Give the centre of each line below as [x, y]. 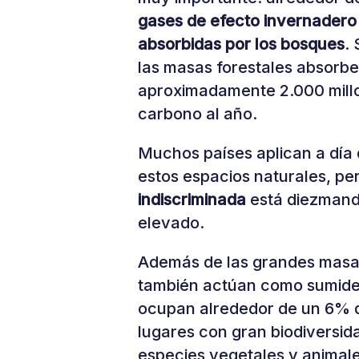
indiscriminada [192, 200]
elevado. [171, 223]
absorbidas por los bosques [241, 44]
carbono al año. [198, 114]
